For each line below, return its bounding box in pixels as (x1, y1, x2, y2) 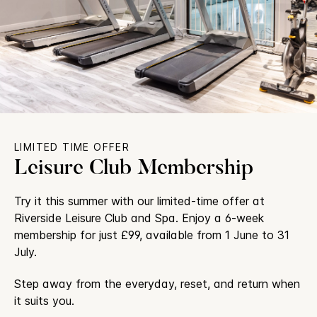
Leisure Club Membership (14, 158, 253, 180)
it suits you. (14, 293, 74, 308)
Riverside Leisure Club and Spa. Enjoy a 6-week (14, 210, 264, 225)
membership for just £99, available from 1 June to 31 (14, 227, 289, 242)
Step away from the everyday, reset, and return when (14, 276, 300, 291)
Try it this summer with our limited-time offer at (14, 193, 265, 208)
